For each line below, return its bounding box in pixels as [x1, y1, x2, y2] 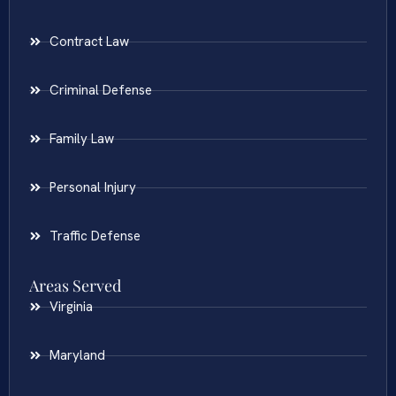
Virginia [49, 298, 93, 316]
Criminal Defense [49, 81, 152, 100]
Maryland [49, 346, 105, 365]
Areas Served [29, 275, 121, 297]
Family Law [49, 130, 114, 148]
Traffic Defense [49, 227, 141, 246]
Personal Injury [49, 179, 136, 197]
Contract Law [49, 33, 129, 51]
